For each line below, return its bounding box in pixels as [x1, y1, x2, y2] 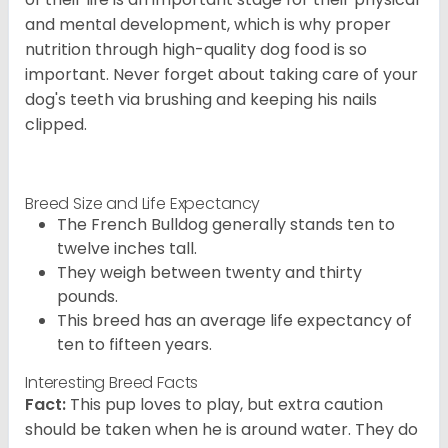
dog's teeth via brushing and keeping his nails [25, 87, 377, 111]
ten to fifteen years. [57, 332, 212, 356]
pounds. [57, 284, 118, 308]
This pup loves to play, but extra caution [66, 392, 383, 416]
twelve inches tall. [57, 236, 197, 260]
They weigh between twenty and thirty [57, 260, 362, 284]
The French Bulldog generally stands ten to [57, 212, 395, 236]
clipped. [25, 112, 87, 136]
